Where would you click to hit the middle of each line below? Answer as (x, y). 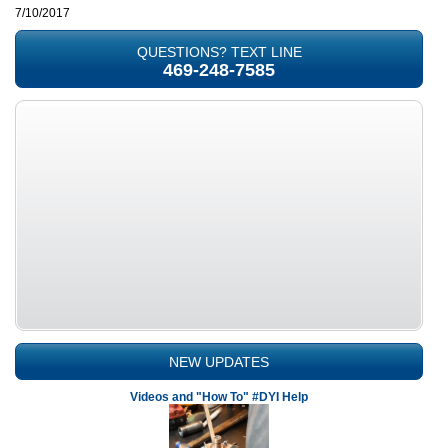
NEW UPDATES (219, 362)
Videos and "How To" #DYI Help (219, 397)
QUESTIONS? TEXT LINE (219, 52)
